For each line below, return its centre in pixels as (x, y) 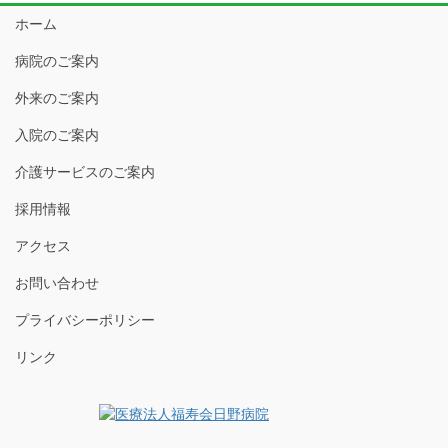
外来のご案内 (57, 98)
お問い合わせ (57, 283)
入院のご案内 (57, 135)
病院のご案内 (57, 61)
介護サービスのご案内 (85, 172)
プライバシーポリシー (85, 320)
